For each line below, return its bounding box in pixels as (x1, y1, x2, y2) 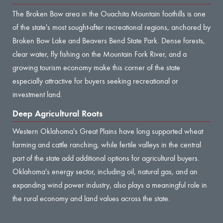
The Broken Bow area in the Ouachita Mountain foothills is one (12, 8, 206, 18)
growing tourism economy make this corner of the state (12, 62, 180, 72)
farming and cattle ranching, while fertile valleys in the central (12, 139, 201, 149)
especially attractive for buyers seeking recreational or (12, 76, 178, 86)
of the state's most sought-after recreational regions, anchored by (12, 22, 211, 32)
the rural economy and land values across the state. (12, 193, 170, 203)
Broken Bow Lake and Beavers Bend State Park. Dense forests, (12, 35, 205, 45)
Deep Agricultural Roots (12, 108, 103, 119)
